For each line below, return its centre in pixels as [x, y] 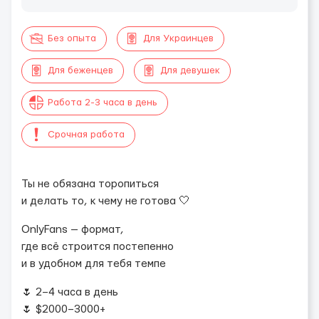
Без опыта [72, 38]
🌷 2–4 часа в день [70, 292]
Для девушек [190, 70]
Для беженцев [80, 70]
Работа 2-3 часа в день [103, 103]
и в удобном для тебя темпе [94, 264]
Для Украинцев [178, 38]
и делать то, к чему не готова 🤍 [106, 201]
